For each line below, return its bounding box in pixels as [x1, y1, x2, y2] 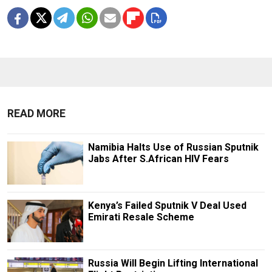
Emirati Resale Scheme [87, 211, 194, 223]
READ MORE [7, 107, 66, 120]
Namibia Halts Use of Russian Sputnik [87, 141, 259, 154]
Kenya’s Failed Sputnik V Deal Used [87, 199, 246, 211]
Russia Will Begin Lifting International [87, 257, 258, 269]
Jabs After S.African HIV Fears [87, 153, 229, 165]
